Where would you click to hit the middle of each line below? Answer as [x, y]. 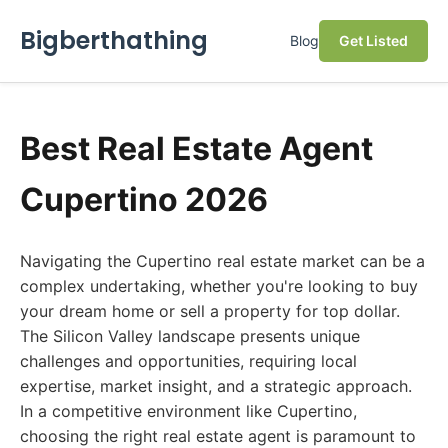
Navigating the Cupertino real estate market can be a [222, 261]
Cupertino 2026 [144, 199]
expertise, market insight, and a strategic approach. [216, 386]
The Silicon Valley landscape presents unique [190, 336]
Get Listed [373, 40]
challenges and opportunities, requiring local [188, 361]
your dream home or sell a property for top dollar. [210, 311]
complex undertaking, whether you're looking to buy [219, 286]
